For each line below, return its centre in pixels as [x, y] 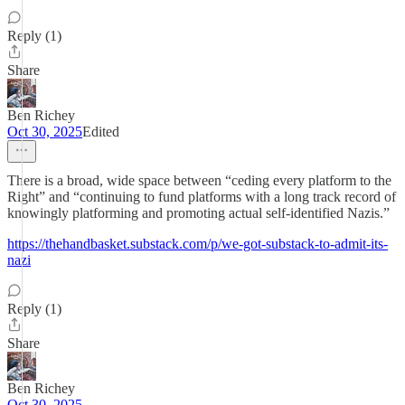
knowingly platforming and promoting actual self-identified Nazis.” [198, 213]
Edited [101, 132]
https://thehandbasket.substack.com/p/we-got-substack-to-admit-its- [198, 244]
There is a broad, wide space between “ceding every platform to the [199, 180]
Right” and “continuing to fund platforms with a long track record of [202, 197]
